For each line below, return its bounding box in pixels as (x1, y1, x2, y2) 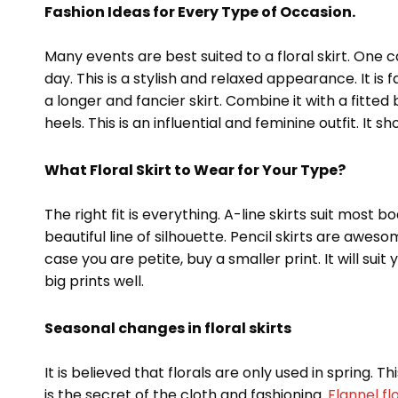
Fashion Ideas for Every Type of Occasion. (44, 2, 355, 23)
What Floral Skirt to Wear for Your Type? (44, 160, 346, 181)
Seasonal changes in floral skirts (44, 318, 291, 339)
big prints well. (44, 271, 144, 292)
